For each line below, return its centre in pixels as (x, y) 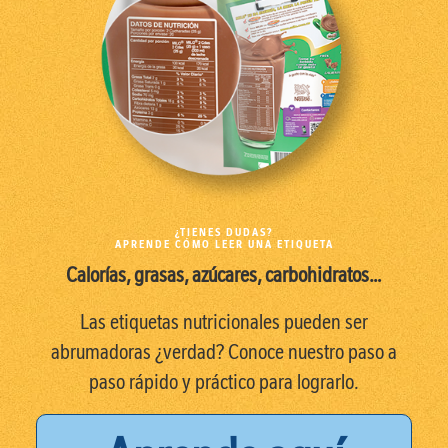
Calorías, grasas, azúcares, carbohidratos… (224, 275)
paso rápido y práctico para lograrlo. (224, 381)
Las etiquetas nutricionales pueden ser (224, 321)
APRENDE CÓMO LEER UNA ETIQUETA (224, 244)
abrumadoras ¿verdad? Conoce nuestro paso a (224, 351)
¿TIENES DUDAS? (224, 232)
